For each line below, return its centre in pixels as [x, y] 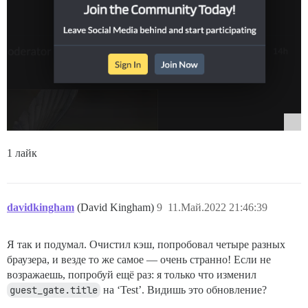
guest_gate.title [54, 290]
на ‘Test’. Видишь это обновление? [184, 290]
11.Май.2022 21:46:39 [218, 208]
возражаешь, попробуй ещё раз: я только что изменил [132, 275]
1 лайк [22, 153]
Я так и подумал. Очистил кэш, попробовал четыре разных [146, 245]
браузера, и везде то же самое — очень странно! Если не [139, 260]
